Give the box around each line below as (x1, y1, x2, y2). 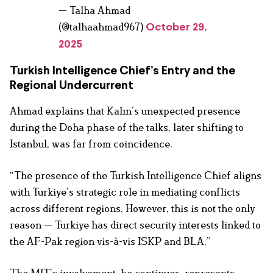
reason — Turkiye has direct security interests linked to (10, 219, 261, 232)
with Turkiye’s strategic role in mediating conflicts (10, 186, 240, 199)
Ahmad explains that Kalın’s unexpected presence (10, 105, 240, 118)
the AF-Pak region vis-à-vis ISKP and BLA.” (10, 235, 211, 248)
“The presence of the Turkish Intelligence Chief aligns (10, 169, 261, 182)
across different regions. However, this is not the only (10, 202, 255, 215)
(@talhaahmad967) (58, 21, 146, 34)
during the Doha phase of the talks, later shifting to (10, 121, 244, 134)
